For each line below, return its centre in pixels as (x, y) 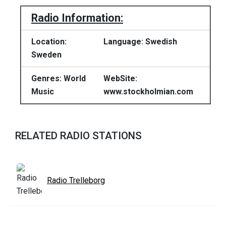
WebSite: (120, 79)
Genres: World (59, 79)
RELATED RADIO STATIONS (78, 136)
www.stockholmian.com (148, 92)
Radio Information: (77, 18)
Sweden (46, 55)
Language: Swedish (140, 42)
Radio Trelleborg (76, 181)
